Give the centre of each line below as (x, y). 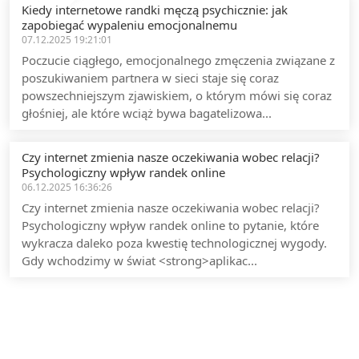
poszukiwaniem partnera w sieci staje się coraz (150, 78)
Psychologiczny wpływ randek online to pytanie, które (170, 225)
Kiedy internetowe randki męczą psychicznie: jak (155, 10)
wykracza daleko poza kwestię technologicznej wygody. (174, 243)
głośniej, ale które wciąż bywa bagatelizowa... (147, 113)
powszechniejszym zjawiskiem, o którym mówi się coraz (177, 95)
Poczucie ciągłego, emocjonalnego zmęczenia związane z (178, 60)
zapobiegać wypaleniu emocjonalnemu (129, 25)
